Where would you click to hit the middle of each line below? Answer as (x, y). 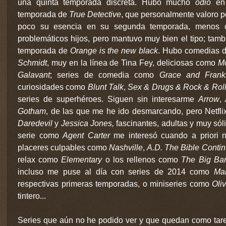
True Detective (95, 14)
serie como (40, 135)
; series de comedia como (105, 75)
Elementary (82, 159)
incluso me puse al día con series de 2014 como (116, 172)
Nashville (126, 147)
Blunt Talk (105, 87)
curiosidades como (53, 87)
